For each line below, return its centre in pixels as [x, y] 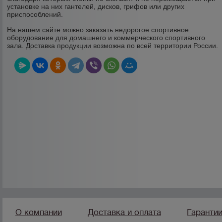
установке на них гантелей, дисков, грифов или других [96, 6]
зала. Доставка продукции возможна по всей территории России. [113, 46]
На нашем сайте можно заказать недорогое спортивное [98, 30]
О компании [38, 212]
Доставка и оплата [124, 212]
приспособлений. [35, 14]
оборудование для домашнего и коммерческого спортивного [106, 38]
